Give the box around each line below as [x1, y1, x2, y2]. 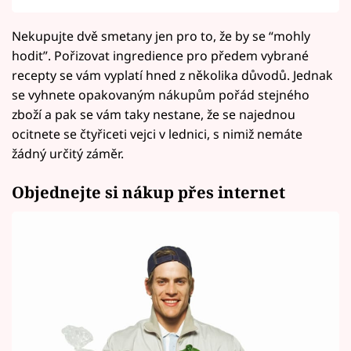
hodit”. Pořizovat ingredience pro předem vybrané [12, 47, 309, 65]
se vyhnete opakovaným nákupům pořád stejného [12, 86, 309, 104]
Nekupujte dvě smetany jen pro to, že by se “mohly [12, 27, 310, 45]
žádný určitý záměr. [12, 145, 124, 163]
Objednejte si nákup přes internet [12, 180, 285, 203]
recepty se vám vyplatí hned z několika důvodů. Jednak [12, 67, 333, 85]
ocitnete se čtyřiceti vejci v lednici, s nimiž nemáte [12, 125, 302, 143]
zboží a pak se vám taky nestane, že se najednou [12, 106, 295, 124]
